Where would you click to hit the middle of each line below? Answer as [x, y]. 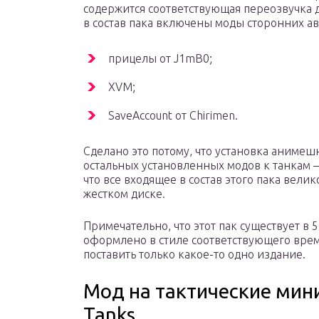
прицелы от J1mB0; [160, 59]
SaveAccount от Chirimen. [173, 116]
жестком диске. [124, 194]
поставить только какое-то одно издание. [194, 255]
